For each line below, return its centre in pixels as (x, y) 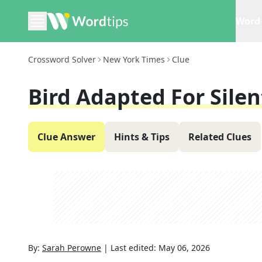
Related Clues (220, 137)
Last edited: (135, 248)
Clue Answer (66, 137)
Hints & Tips (142, 137)
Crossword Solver (62, 59)
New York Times (134, 59)
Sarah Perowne (72, 248)
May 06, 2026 (184, 248)
